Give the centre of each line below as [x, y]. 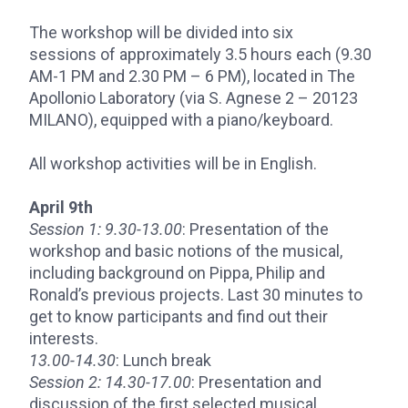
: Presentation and [256, 382]
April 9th [63, 207]
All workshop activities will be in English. [173, 163]
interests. [66, 338]
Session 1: [65, 229]
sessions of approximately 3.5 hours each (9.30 [200, 54]
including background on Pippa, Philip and [177, 273]
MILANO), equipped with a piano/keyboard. [181, 120]
